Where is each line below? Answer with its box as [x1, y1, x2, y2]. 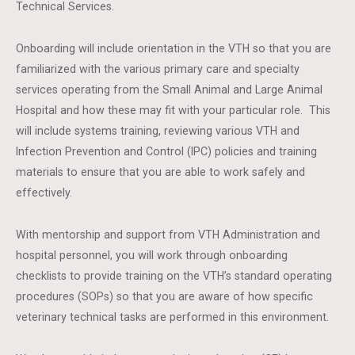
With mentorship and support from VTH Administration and [16, 228, 321, 241]
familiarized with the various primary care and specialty [16, 63, 300, 75]
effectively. [16, 186, 73, 199]
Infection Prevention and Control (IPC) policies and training [16, 145, 318, 158]
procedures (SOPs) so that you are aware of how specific [16, 290, 314, 303]
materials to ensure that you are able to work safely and [16, 166, 306, 178]
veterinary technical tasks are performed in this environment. [16, 311, 330, 323]
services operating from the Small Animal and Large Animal [16, 83, 323, 96]
